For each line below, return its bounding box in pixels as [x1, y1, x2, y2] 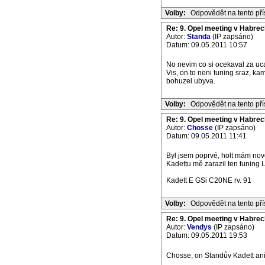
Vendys [187, 223, 212, 231]
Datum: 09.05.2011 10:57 [166, 41, 247, 49]
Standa [187, 33, 211, 41]
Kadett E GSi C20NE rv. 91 [166, 176, 251, 185]
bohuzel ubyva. [166, 77, 215, 85]
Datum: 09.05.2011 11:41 [166, 132, 247, 140]
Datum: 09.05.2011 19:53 [166, 231, 247, 240]
